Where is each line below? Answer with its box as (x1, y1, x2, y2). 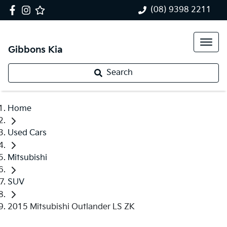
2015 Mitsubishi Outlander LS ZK (8, 202, 135, 212)
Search (106, 68, 133, 78)
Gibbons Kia (8, 45, 63, 55)
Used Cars (8, 128, 47, 138)
